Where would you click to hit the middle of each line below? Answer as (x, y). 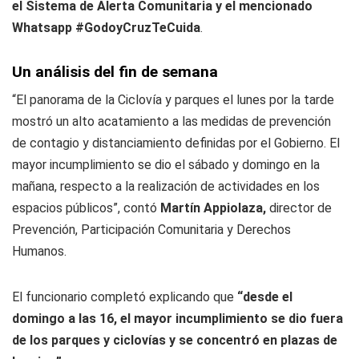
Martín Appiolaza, (215, 208)
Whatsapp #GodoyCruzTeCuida (106, 28)
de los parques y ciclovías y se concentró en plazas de (175, 340)
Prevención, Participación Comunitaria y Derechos (151, 230)
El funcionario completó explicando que (125, 297)
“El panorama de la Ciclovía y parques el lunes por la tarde (173, 100)
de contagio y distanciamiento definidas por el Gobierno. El (176, 143)
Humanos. (39, 251)
